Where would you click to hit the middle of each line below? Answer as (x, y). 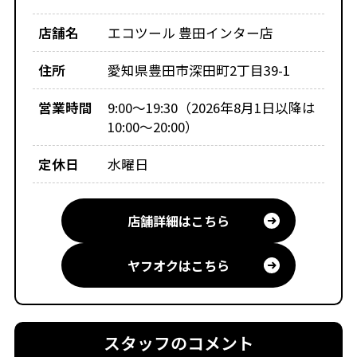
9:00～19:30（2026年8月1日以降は (212, 108)
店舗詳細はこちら (178, 220)
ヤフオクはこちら (178, 265)
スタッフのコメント (178, 343)
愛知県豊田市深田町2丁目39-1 (199, 71)
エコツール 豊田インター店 (191, 33)
